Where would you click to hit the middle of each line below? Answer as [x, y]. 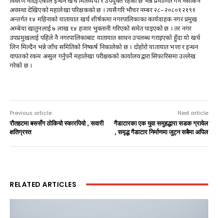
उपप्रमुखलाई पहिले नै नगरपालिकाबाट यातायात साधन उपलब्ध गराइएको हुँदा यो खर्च [105, 38]
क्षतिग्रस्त [20, 132]
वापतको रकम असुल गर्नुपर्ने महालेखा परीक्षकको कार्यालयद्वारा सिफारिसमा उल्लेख [103, 56]
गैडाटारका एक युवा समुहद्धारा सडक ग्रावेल [161, 124]
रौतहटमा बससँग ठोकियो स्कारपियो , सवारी [57, 124]
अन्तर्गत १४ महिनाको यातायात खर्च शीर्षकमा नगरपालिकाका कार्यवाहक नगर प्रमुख [104, 19]
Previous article [31, 113]
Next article [193, 113]
